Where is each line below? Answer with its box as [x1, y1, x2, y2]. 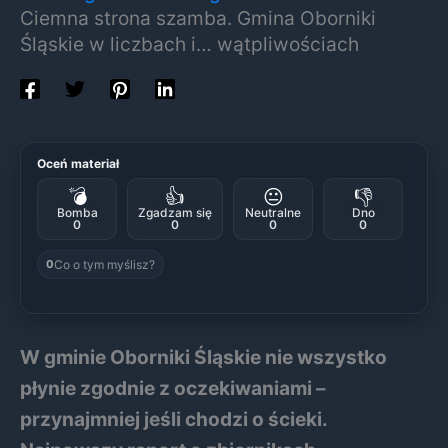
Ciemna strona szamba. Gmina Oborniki [20, 6, 376, 31]
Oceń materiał [37, 155, 120, 171]
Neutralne [245, 204, 301, 220]
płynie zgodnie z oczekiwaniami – [20, 376, 326, 401]
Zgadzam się [138, 204, 212, 220]
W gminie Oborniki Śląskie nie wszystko [20, 345, 387, 370]
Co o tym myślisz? [54, 256, 155, 272]
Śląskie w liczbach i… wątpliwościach [20, 32, 359, 57]
